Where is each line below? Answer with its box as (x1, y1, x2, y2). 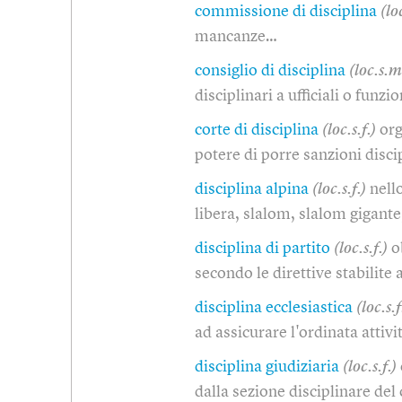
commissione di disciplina (195, 3, 377, 20)
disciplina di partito (195, 240, 330, 257)
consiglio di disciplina (195, 62, 345, 79)
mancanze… (195, 28, 277, 45)
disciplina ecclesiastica (195, 299, 353, 316)
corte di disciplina (195, 121, 319, 138)
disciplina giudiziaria (195, 358, 339, 375)
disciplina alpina (195, 180, 309, 197)
